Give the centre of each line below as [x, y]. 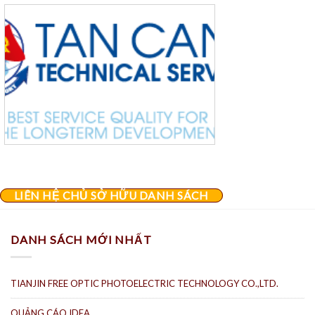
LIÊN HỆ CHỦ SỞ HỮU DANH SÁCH [111, 195]
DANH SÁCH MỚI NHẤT [81, 239]
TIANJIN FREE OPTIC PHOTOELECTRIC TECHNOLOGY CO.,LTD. [144, 283]
